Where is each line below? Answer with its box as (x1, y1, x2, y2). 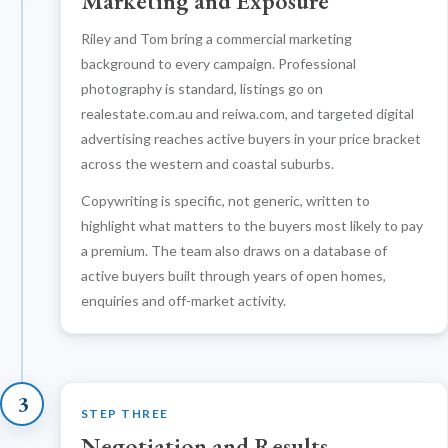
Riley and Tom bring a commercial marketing (81, 29, 352, 47)
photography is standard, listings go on (81, 79, 323, 97)
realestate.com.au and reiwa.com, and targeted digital (81, 104, 414, 122)
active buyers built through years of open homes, (81, 266, 386, 284)
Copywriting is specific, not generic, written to (81, 191, 370, 209)
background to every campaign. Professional (81, 54, 356, 72)
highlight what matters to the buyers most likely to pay (81, 216, 423, 234)
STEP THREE (81, 405, 169, 421)
